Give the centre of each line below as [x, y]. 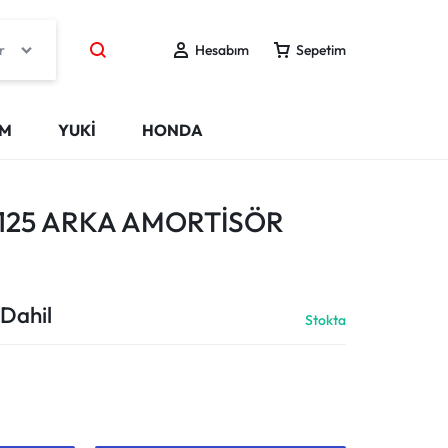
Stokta [325, 320]
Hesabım [222, 50]
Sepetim [321, 50]
